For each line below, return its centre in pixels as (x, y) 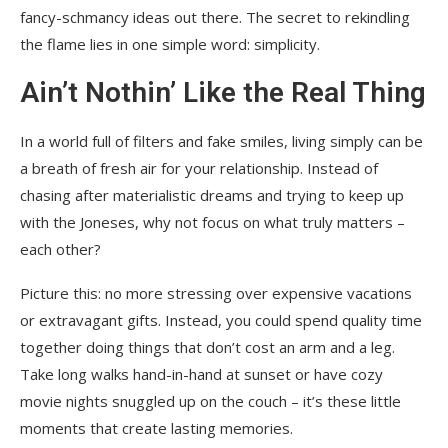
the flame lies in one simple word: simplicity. (170, 43)
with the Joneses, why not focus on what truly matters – (212, 221)
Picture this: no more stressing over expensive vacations (216, 292)
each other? (60, 248)
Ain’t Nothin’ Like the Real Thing (223, 92)
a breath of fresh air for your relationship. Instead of (199, 167)
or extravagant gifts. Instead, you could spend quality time (221, 319)
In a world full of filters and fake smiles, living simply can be (221, 140)
